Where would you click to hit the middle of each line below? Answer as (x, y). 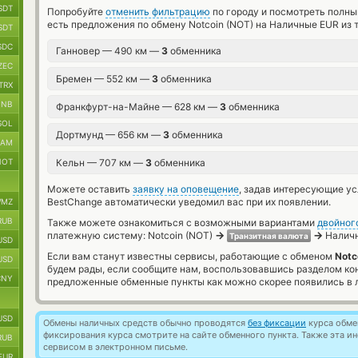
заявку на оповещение (186, 189)
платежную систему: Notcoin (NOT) (131, 235)
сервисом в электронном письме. (115, 347)
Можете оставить (90, 189)
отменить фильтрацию (158, 12)
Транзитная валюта (269, 236)
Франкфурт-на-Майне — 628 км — (138, 107)
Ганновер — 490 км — (109, 51)
